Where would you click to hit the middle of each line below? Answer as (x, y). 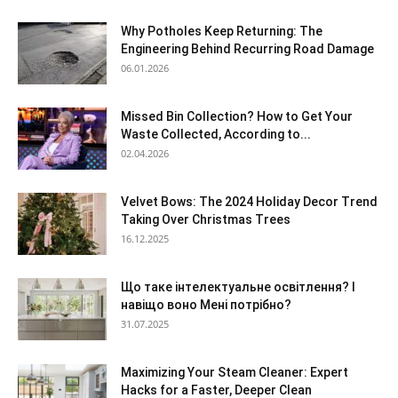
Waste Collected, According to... (216, 134)
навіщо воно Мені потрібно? (206, 304)
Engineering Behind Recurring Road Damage (247, 48)
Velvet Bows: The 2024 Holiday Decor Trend (249, 201)
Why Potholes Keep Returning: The (222, 31)
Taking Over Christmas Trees (206, 219)
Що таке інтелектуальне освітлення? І (238, 287)
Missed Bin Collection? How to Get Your (237, 116)
